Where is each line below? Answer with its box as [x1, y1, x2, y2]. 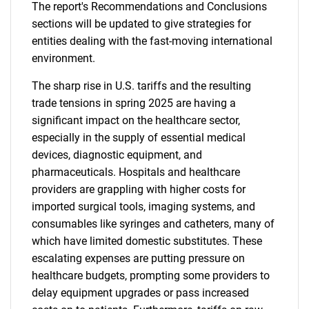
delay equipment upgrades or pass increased [32, 286, 249, 299]
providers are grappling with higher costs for [32, 183, 246, 196]
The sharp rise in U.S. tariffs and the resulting [32, 79, 251, 92]
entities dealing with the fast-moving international [32, 34, 272, 48]
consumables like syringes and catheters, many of [32, 217, 275, 230]
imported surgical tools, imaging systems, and [32, 200, 255, 213]
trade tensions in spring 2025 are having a [32, 97, 236, 110]
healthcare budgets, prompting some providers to [32, 269, 270, 282]
